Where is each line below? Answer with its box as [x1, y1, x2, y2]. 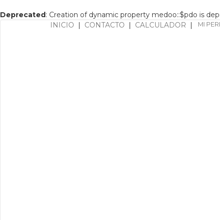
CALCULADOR [135, 21, 186, 29]
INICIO [50, 21, 74, 29]
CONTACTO [84, 21, 125, 29]
